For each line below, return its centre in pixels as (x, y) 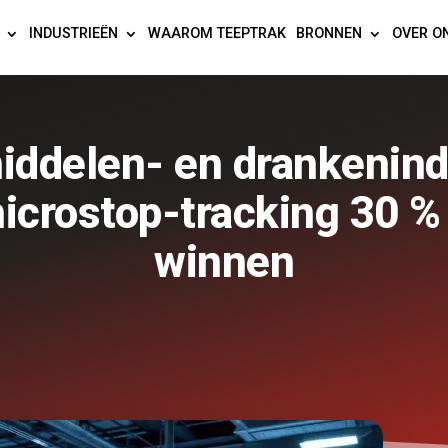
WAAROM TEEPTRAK (217, 33)
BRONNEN (329, 33)
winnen (224, 261)
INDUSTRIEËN (74, 33)
